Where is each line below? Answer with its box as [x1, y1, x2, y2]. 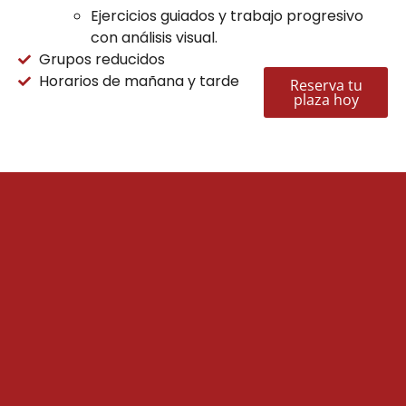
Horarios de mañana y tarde [38, 70, 239, 92]
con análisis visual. [91, 26, 217, 48]
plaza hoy [293, 89, 359, 110]
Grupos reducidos [38, 48, 165, 70]
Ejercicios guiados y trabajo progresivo [91, 5, 363, 26]
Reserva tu [289, 74, 362, 95]
